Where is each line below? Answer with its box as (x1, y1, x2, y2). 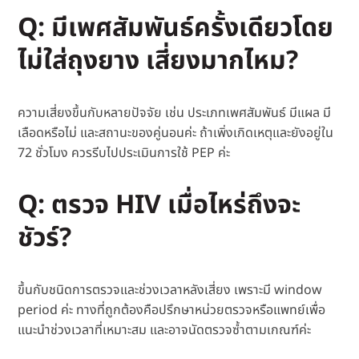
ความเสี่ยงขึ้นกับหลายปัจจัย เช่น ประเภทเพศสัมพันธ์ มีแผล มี (18, 103, 332, 123)
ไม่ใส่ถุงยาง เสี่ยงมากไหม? (18, 42, 299, 81)
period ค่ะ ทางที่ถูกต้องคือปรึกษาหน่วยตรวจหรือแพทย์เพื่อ (18, 301, 326, 321)
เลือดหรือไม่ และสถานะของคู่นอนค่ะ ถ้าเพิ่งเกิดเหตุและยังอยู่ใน (18, 123, 334, 143)
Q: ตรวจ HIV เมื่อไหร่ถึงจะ (18, 186, 301, 225)
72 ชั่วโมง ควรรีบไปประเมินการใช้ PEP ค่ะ (18, 143, 231, 163)
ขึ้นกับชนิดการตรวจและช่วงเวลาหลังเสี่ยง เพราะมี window (18, 280, 323, 301)
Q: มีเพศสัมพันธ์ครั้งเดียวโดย (18, 9, 334, 48)
